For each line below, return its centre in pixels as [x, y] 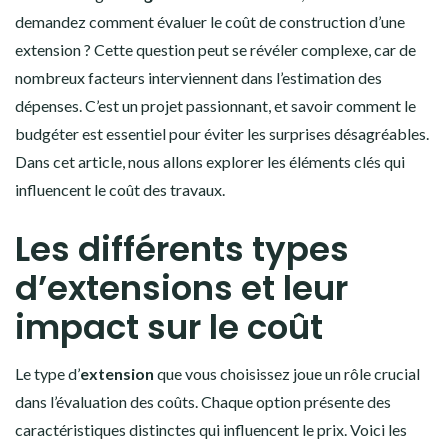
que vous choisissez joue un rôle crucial [287, 373]
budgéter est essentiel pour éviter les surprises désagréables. [222, 133]
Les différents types [182, 249]
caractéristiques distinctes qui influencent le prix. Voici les [211, 429]
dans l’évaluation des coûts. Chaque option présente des [203, 401]
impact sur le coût [169, 327]
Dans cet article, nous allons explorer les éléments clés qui [210, 161]
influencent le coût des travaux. [120, 189]
